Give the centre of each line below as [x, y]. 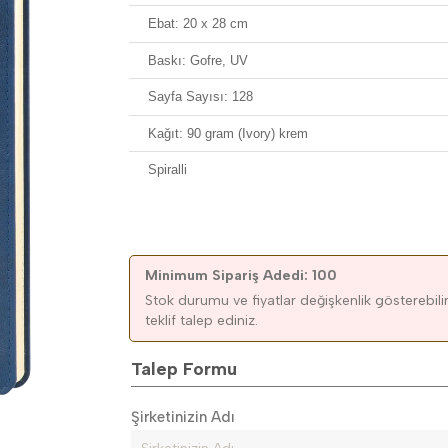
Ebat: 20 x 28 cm [198, 24]
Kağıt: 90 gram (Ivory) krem [228, 133]
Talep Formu [184, 368]
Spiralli [168, 170]
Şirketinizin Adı [183, 416]
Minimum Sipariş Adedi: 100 [241, 275]
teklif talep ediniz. [202, 320]
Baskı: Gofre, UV [198, 60]
